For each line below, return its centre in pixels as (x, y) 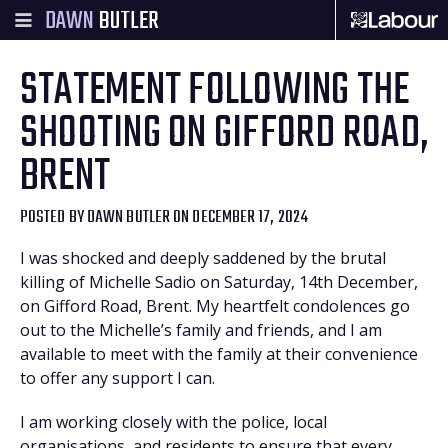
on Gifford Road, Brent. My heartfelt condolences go (215, 306)
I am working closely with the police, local (173, 422)
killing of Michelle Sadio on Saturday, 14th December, (219, 282)
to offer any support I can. (117, 378)
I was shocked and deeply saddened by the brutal (203, 258)
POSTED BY (53, 217)
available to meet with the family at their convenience (219, 354)
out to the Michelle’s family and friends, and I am (201, 330)
